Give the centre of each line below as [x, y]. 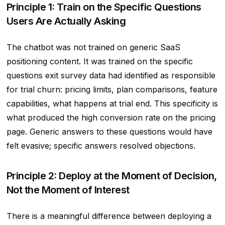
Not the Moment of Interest [68, 190]
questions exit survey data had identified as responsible [111, 75]
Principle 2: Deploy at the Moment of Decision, [111, 176]
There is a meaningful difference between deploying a [109, 216]
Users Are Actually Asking [66, 21]
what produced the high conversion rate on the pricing [111, 117]
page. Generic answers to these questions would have [109, 131]
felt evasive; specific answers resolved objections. [101, 145]
